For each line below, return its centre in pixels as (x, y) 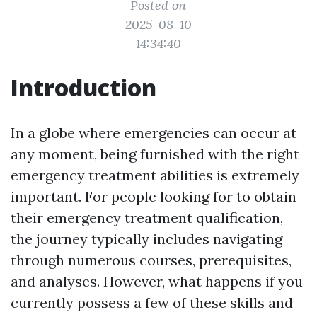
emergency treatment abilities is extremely (155, 175)
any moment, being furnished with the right (155, 154)
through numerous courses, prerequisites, (151, 260)
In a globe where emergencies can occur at (154, 133)
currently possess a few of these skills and (152, 302)
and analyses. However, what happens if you (157, 281)
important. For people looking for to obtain (154, 196)
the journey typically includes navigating (146, 239)
